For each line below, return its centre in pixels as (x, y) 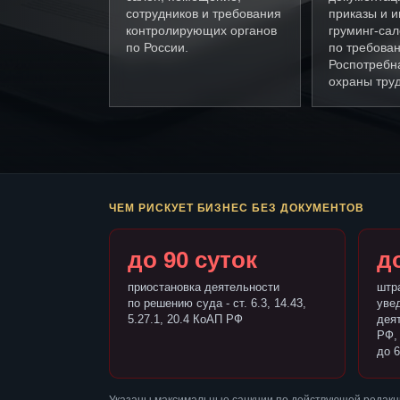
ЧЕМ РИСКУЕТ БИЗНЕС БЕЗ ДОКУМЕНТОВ (237, 208)
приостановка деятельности (204, 287)
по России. (157, 48)
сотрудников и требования (204, 14)
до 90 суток (192, 260)
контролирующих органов (201, 31)
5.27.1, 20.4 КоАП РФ (185, 320)
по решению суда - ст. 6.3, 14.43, (217, 304)
